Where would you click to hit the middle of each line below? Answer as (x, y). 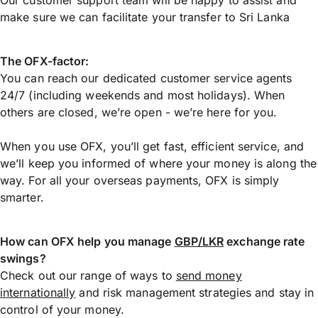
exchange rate (264, 242)
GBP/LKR (199, 242)
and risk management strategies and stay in (195, 293)
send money (209, 276)
